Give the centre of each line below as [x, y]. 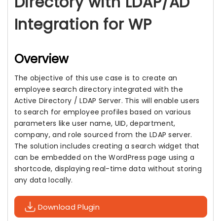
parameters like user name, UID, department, [95, 123]
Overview [41, 59]
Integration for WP [83, 25]
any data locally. [43, 180]
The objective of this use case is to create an [96, 78]
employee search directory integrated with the [98, 89]
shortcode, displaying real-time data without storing [108, 169]
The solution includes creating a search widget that [107, 146]
